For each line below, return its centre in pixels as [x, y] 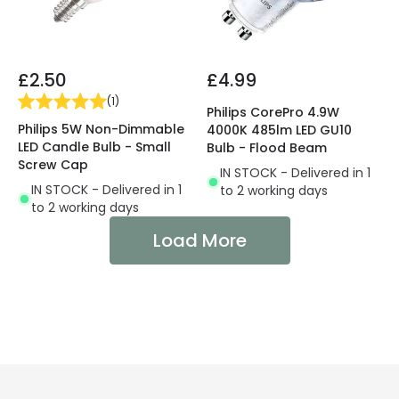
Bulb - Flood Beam [267, 148]
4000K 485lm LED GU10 [279, 130]
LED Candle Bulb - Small [94, 147]
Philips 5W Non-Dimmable [101, 130]
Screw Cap [53, 165]
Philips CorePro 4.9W [273, 113]
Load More [199, 241]
